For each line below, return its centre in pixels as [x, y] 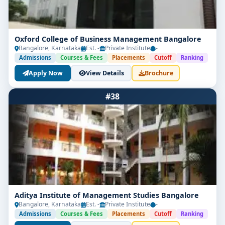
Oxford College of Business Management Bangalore [108, 39]
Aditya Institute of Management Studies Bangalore [107, 195]
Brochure [159, 73]
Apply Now [46, 73]
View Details [105, 73]
